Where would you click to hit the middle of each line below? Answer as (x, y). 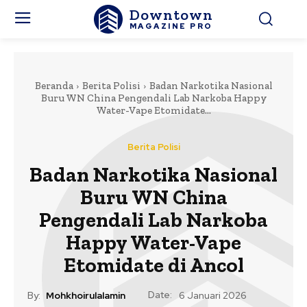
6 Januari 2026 (213, 296)
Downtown (171, 14)
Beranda (54, 86)
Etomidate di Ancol (153, 265)
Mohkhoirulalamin (86, 296)
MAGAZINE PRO (171, 26)
